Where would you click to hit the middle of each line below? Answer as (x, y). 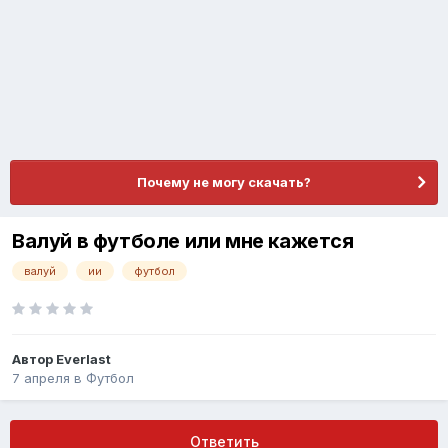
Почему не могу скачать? (224, 182)
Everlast (83, 359)
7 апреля (41, 378)
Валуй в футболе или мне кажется (183, 241)
